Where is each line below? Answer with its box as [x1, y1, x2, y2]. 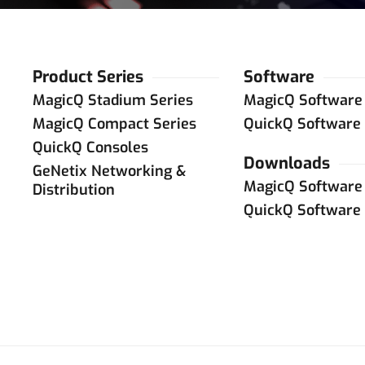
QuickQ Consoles [33, 138, 148, 157]
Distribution [33, 180, 115, 200]
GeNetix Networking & [33, 161, 186, 181]
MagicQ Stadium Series [33, 90, 193, 110]
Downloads [243, 152, 330, 174]
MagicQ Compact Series [33, 114, 196, 134]
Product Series [33, 66, 143, 88]
